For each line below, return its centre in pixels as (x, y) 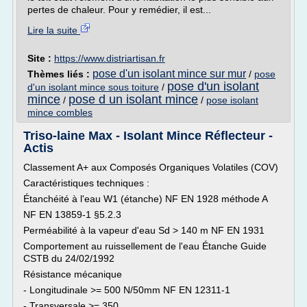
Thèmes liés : (60, 74)
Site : (41, 58)
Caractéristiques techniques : (86, 183)
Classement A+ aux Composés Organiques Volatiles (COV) (151, 167)
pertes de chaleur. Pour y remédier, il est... (119, 10)
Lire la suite (54, 30)
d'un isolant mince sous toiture (93, 87)
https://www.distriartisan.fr (110, 58)
